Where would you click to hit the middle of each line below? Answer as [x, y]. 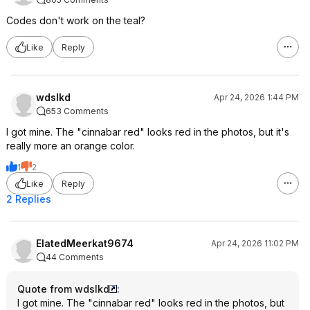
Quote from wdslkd [63, 289]
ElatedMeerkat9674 [85, 243]
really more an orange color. [71, 146]
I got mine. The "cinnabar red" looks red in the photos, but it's [148, 132]
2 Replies [29, 199]
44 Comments [75, 257]
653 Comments [77, 111]
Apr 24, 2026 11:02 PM [255, 243]
